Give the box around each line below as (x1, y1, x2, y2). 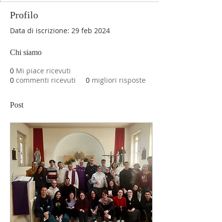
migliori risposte (92, 75, 146, 85)
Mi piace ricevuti (16, 66, 71, 75)
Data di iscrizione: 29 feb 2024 (10, 26, 110, 35)
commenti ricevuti (16, 75, 76, 85)
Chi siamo (10, 48, 42, 56)
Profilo (10, 9, 38, 20)
